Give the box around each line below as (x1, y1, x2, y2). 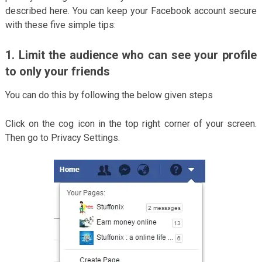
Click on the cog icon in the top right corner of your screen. (5, 118, 257, 129)
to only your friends (5, 64, 110, 78)
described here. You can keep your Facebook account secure (5, 5, 257, 16)
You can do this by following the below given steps (5, 89, 213, 101)
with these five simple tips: (5, 19, 116, 30)
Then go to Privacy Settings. (5, 132, 120, 143)
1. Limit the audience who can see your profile (5, 47, 257, 62)
